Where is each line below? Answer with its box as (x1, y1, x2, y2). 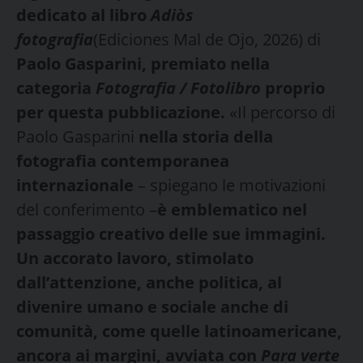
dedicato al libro (16, 3, 151, 26)
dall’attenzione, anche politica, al (16, 271, 282, 293)
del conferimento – (16, 198, 157, 220)
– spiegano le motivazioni (138, 173, 326, 196)
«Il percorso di (229, 100, 335, 123)
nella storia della (139, 125, 273, 147)
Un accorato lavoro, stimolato (16, 246, 254, 269)
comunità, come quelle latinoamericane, (16, 319, 342, 342)
